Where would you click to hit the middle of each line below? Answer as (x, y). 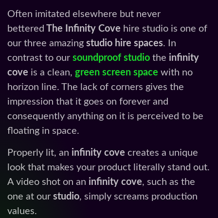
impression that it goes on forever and (88, 102)
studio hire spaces (125, 44)
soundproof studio (111, 58)
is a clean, (52, 73)
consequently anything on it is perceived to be (105, 117)
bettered (26, 29)
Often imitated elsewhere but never (84, 14)
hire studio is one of (164, 29)
